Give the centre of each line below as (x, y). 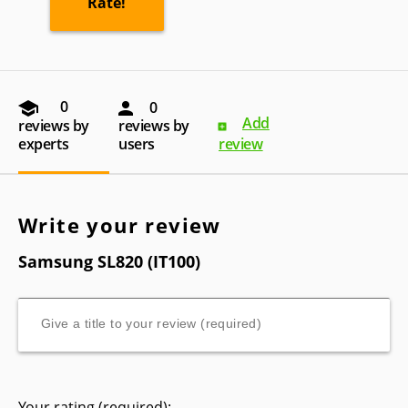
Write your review (120, 224)
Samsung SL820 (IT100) (109, 261)
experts (44, 143)
